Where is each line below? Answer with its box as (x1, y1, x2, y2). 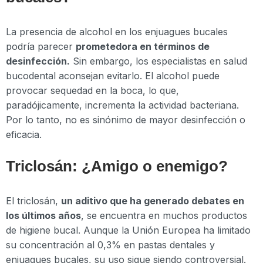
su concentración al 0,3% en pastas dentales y (6, 239, 215, 251)
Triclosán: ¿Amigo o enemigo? (6, 157, 228, 176)
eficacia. (6, 128, 42, 140)
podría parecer (6, 40, 76, 52)
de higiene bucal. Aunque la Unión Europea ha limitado (6, 224, 251, 237)
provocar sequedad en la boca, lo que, (6, 84, 179, 96)
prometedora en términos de (76, 40, 210, 52)
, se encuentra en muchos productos (81, 210, 247, 222)
